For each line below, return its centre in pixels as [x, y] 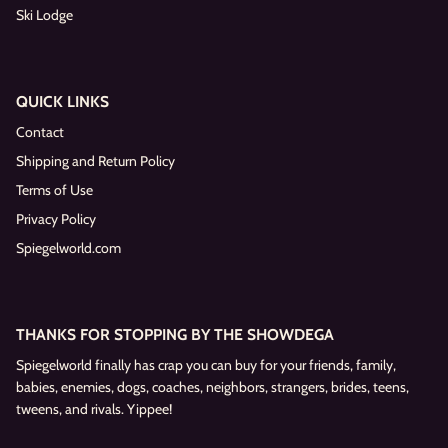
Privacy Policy [56, 219]
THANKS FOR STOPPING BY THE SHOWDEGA [175, 335]
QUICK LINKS [62, 102]
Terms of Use [54, 190]
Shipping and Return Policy [95, 161]
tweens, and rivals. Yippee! [94, 409]
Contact [40, 132]
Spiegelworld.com [68, 248]
